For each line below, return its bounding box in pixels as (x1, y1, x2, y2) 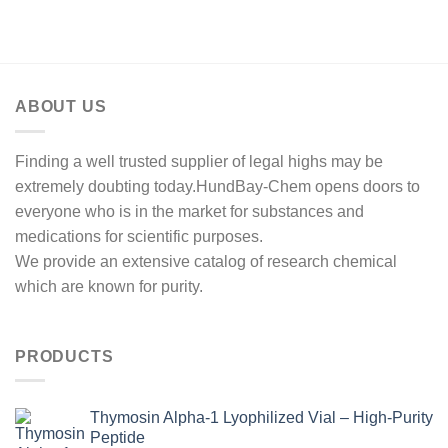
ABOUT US (15, 98, 107, 116)
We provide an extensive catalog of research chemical (15, 252, 397, 270)
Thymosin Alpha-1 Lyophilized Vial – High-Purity (90, 409, 433, 427)
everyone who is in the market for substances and (15, 202, 364, 220)
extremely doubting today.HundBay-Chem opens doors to (15, 177, 420, 195)
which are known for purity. (15, 277, 203, 295)
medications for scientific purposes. (15, 227, 263, 245)
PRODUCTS (15, 347, 114, 365)
